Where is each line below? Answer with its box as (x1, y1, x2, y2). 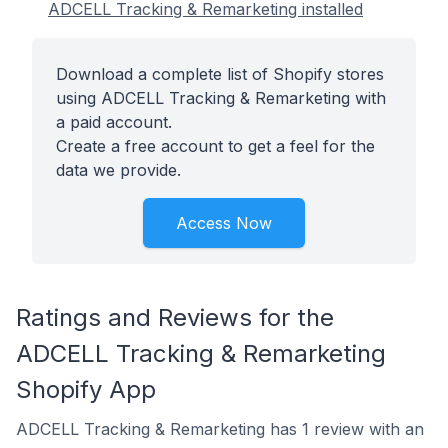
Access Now (176, 213, 272, 233)
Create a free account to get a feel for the (56, 136, 375, 156)
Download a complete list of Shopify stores (56, 64, 384, 84)
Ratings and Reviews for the (16, 303, 334, 332)
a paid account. (56, 112, 172, 132)
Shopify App (16, 375, 156, 404)
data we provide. (56, 160, 181, 180)
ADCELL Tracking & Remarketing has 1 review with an (16, 419, 424, 439)
